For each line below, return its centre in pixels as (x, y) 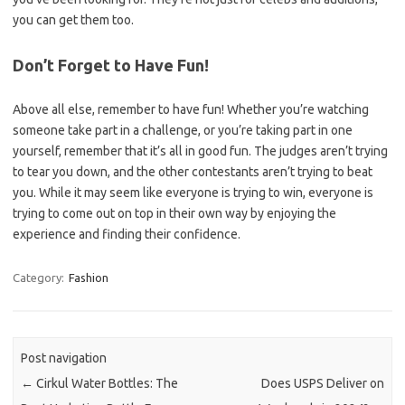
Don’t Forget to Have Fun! (111, 65)
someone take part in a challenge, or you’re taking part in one (183, 130)
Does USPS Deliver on (322, 384)
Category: (40, 278)
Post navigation (64, 358)
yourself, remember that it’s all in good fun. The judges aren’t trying (200, 151)
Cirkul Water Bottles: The (106, 384)
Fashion (89, 278)
